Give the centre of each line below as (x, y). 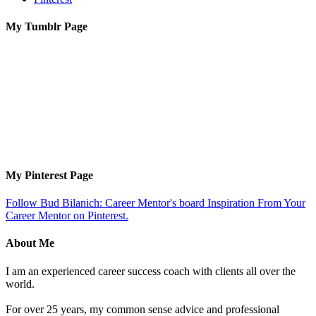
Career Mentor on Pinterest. (67, 215)
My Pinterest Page (49, 175)
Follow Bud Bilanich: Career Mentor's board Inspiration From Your (156, 202)
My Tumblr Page (47, 27)
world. (20, 284)
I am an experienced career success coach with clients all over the (151, 271)
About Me (30, 243)
